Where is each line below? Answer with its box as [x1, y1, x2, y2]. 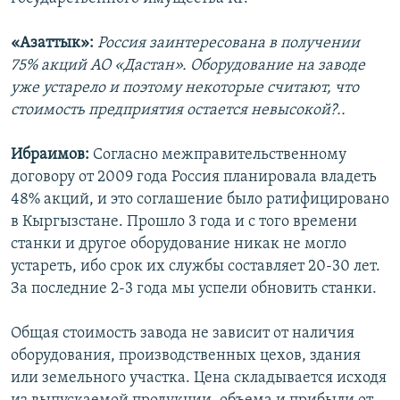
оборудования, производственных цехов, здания [11, 347, 361, 365]
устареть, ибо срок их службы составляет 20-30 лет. [11, 258, 380, 276]
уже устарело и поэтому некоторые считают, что [11, 79, 359, 97]
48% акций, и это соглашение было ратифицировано [11, 191, 389, 209]
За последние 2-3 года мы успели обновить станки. [11, 280, 377, 298]
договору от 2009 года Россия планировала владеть [11, 169, 377, 187]
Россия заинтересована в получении [97, 35, 360, 53]
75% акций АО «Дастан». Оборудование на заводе [11, 57, 365, 75]
